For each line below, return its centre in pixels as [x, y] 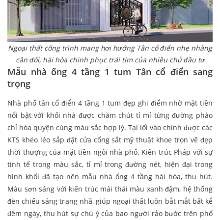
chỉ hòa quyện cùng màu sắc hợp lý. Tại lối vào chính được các [110, 128]
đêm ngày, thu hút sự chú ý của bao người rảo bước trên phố [110, 214]
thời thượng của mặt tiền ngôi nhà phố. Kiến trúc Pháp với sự [110, 152]
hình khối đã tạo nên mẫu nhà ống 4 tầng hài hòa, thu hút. [110, 177]
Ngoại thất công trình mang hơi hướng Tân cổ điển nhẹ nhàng [110, 48]
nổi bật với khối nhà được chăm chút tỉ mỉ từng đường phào [110, 115]
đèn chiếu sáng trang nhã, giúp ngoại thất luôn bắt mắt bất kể [110, 201]
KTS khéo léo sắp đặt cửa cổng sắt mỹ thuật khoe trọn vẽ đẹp [110, 140]
